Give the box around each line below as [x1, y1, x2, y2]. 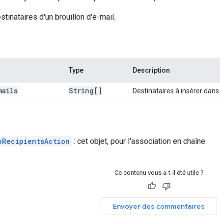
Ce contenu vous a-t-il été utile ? [114, 168, 204, 176]
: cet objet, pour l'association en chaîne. [72, 136, 207, 146]
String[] [69, 85, 102, 95]
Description [133, 66, 170, 74]
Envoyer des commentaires [113, 201, 205, 211]
